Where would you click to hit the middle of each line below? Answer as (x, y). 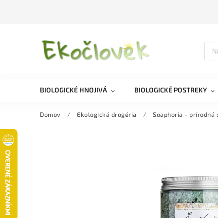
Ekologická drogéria (107, 114)
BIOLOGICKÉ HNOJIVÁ (73, 90)
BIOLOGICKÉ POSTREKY (171, 90)
